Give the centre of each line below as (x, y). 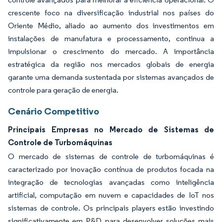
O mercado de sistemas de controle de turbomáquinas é (111, 156)
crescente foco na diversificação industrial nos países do (111, 12)
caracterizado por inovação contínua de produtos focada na (111, 169)
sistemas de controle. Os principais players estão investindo (111, 208)
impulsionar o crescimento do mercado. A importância (111, 51)
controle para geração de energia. (63, 90)
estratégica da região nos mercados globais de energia (111, 64)
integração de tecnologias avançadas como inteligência (111, 182)
